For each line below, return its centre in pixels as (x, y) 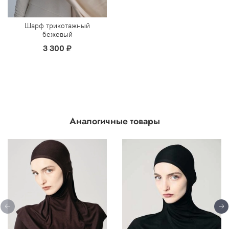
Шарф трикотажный (57, 25)
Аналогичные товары (114, 121)
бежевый (57, 34)
